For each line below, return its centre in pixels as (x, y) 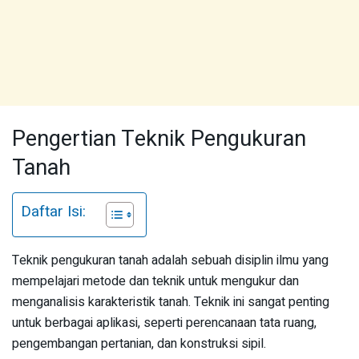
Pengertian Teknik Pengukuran (159, 138)
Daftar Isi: (53, 212)
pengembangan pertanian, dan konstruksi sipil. (139, 344)
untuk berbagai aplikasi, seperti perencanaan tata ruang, (164, 323)
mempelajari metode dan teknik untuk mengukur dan (155, 282)
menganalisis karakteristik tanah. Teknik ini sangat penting (171, 303)
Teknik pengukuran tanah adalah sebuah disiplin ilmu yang (170, 261)
